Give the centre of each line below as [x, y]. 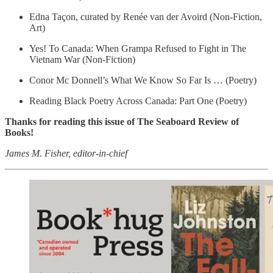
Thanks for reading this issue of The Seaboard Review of [122, 122]
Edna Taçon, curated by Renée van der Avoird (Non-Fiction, [146, 17]
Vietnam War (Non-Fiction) [82, 60]
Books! [19, 133]
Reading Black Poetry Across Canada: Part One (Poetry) [138, 101]
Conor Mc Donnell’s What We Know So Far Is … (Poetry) [143, 80]
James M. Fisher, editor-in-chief [66, 154]
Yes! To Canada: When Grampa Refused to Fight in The [138, 49]
